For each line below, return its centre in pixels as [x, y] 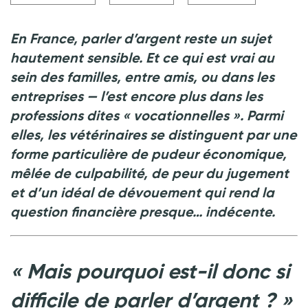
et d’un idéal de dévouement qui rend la [142, 192]
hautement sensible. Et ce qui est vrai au [142, 57]
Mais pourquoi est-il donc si [158, 271]
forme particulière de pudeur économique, [148, 154]
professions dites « [70, 115]
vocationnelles [181, 115]
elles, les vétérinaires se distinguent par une [154, 134]
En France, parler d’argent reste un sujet [141, 38]
